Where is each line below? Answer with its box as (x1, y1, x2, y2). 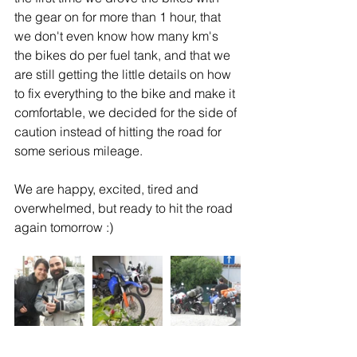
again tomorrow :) (14, 219, 113, 235)
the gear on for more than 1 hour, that (14, 9, 224, 25)
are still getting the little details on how (14, 66, 234, 82)
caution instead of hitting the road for (14, 124, 225, 139)
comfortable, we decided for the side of (14, 104, 240, 120)
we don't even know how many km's (14, 28, 222, 44)
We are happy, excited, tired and (14, 181, 202, 197)
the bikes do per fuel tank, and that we (14, 47, 233, 63)
